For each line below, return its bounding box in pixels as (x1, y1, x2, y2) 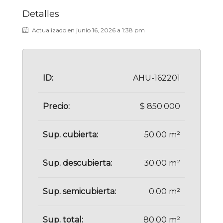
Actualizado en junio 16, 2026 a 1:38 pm (30, 26, 145, 34)
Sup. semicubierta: (43, 186, 116, 196)
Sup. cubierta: (43, 129, 98, 139)
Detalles (22, 8, 59, 19)
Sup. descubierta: (43, 158, 112, 168)
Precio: (43, 101, 70, 111)
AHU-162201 (133, 73, 180, 83)
